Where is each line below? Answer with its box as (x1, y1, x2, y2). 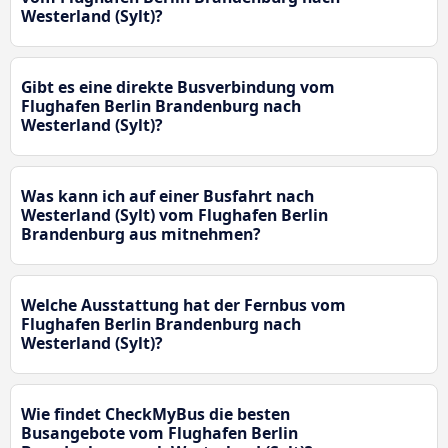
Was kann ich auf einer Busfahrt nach (21, 185, 314, 208)
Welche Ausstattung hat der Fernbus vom (21, 294, 346, 317)
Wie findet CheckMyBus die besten (21, 403, 290, 426)
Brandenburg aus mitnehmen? (21, 223, 261, 246)
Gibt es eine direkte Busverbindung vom (21, 76, 335, 99)
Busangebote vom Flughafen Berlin (21, 422, 298, 445)
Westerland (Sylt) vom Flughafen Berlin (21, 204, 328, 227)
